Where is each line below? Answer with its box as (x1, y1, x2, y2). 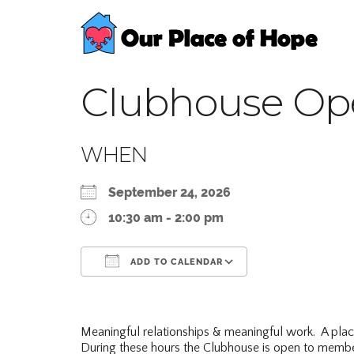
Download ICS (108, 283, 194, 298)
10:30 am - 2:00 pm (108, 210, 224, 225)
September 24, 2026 (108, 185, 243, 200)
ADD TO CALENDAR (127, 257, 223, 267)
